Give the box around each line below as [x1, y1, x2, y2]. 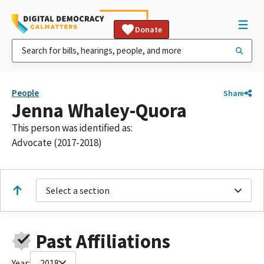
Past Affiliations [35, 229, 170, 253]
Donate [135, 24, 162, 35]
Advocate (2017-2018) [12, 136, 102, 149]
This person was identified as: [12, 121, 133, 134]
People [12, 87, 39, 98]
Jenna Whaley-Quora [12, 98, 187, 123]
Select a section [46, 184, 110, 196]
